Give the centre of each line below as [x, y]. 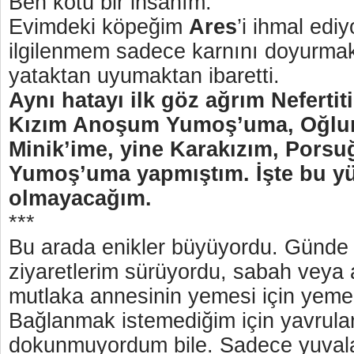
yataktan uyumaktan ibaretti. [144, 76]
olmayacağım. [83, 198]
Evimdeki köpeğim [99, 27]
